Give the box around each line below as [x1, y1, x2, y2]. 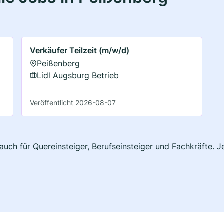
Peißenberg [37, 58, 80, 68]
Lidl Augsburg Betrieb [37, 70, 119, 80]
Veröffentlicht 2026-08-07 [30, 98, 116, 107]
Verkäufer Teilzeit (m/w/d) [30, 45, 130, 55]
